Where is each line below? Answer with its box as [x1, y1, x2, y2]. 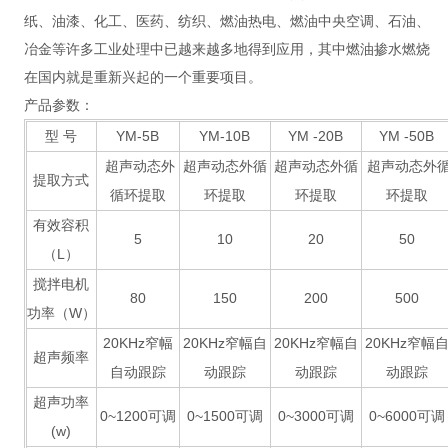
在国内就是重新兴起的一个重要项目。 [23, 69, 262, 85]
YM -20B [288, 128, 344, 144]
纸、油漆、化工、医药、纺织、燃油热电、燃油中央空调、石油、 [23, 13, 430, 29]
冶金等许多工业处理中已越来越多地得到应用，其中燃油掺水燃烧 [23, 41, 430, 57]
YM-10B [199, 128, 251, 144]
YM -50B [379, 128, 435, 144]
